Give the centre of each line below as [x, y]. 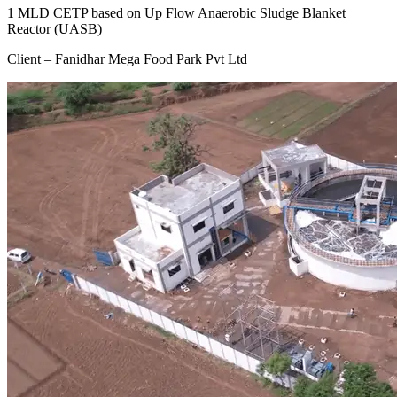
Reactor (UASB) [54, 28]
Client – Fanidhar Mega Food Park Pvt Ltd [127, 58]
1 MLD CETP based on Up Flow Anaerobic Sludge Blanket [176, 12]
